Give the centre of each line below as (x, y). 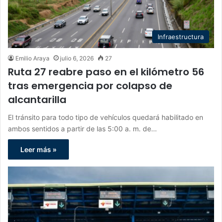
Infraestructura (181, 37)
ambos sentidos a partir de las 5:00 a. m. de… (83, 129)
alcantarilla (37, 100)
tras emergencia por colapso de (90, 86)
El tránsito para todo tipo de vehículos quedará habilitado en (106, 117)
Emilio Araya (32, 58)
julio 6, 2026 (77, 58)
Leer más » (38, 150)
